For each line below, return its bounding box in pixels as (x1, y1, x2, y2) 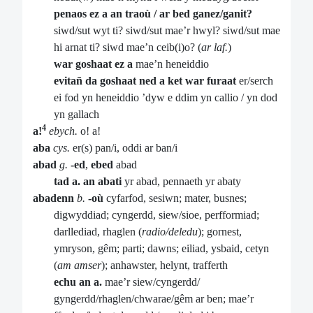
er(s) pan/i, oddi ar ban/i (70, 142, 177, 154)
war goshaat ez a (54, 58, 133, 71)
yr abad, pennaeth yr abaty (122, 175, 241, 188)
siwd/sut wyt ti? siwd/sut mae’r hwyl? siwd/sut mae (54, 24, 280, 37)
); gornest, (198, 226, 242, 238)
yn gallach (54, 108, 99, 121)
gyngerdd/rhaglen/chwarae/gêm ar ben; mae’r (54, 293, 254, 305)
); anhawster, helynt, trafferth (101, 259, 228, 272)
